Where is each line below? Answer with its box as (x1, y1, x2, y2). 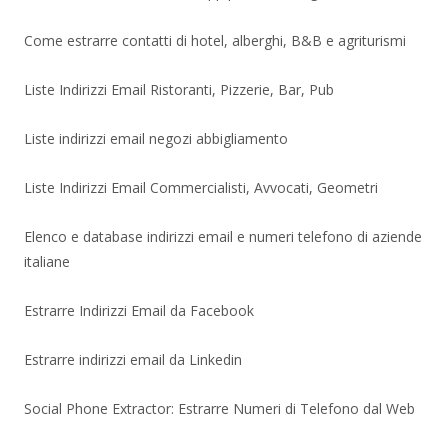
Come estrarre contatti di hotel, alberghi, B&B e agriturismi (24, 30, 406, 50)
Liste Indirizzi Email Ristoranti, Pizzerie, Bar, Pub (24, 79, 334, 99)
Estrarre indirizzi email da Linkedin (24, 349, 242, 369)
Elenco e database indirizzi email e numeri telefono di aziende (24, 226, 422, 246)
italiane (24, 251, 70, 271)
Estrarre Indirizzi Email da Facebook (24, 300, 254, 320)
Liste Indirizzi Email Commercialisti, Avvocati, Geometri (24, 177, 378, 197)
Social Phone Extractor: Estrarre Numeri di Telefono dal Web (24, 398, 415, 418)
